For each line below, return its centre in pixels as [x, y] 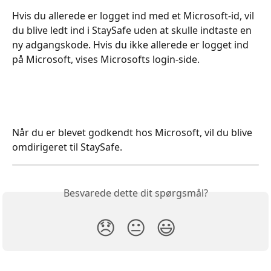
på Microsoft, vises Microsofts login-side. [106, 59]
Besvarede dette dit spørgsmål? [135, 193]
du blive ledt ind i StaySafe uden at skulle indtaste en [133, 30]
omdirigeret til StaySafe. [67, 147]
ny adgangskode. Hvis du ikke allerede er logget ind [132, 44]
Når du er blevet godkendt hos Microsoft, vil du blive [133, 133]
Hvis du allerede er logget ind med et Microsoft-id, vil [134, 15]
